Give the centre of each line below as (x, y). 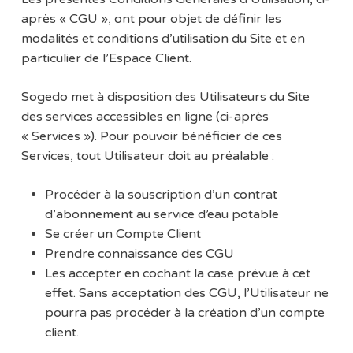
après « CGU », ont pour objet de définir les (151, 19)
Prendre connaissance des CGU (139, 254)
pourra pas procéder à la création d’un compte (184, 313)
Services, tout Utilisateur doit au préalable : (147, 156)
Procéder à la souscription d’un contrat (161, 195)
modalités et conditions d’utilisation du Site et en (163, 39)
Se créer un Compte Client (123, 234)
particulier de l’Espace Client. (106, 59)
